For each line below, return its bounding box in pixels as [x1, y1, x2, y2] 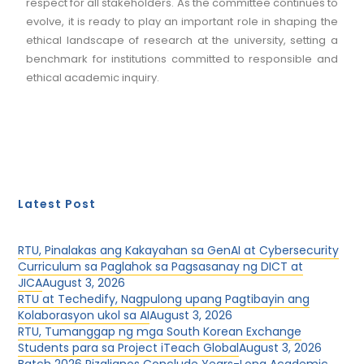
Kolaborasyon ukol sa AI [18, 307, 150, 323]
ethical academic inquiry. [26, 70, 160, 85]
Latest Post [18, 196, 97, 212]
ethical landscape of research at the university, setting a [26, 32, 338, 48]
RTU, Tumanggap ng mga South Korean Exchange [18, 323, 302, 340]
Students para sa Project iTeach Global [18, 340, 240, 356]
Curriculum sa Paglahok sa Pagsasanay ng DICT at [18, 258, 304, 275]
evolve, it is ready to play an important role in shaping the [26, 14, 338, 29]
